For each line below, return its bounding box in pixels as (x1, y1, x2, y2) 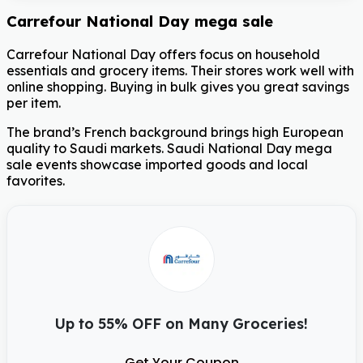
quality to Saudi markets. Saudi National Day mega (6, 139, 332, 156)
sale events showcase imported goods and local (6, 156, 308, 173)
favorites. (6, 172, 65, 189)
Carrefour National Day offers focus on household (6, 45, 320, 62)
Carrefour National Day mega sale (6, 11, 273, 31)
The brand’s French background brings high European (6, 123, 344, 140)
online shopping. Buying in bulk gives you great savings (6, 78, 349, 95)
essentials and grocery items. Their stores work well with (6, 62, 354, 79)
